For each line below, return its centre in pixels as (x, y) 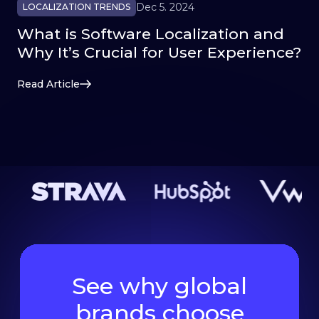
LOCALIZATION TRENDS (77, 7)
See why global (159, 286)
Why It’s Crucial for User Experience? (159, 53)
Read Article (48, 84)
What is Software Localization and (151, 34)
